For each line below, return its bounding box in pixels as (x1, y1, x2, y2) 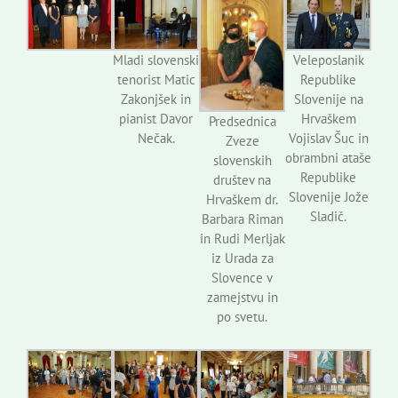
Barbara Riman (201, 210, 283, 227)
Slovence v (211, 268, 273, 286)
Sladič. (310, 207, 346, 225)
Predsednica (208, 112, 276, 130)
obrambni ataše (285, 148, 371, 166)
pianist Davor (119, 109, 193, 127)
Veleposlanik (292, 51, 364, 68)
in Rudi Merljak (199, 229, 285, 247)
